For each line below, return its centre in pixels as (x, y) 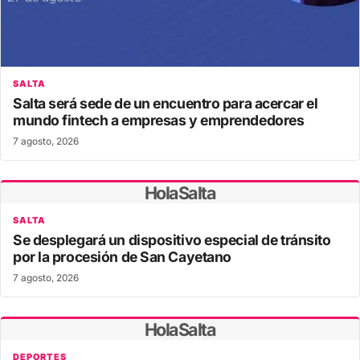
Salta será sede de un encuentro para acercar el (166, 104)
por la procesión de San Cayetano (122, 257)
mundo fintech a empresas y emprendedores (159, 121)
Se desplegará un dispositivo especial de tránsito (172, 240)
